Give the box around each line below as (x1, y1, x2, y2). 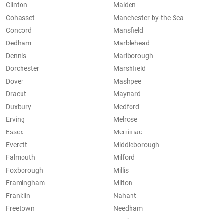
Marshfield (113, 65, 146, 73)
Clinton (6, 1, 27, 9)
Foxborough (6, 166, 43, 175)
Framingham (6, 179, 45, 187)
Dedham (6, 39, 31, 47)
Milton (113, 179, 132, 187)
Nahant (113, 192, 136, 200)
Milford (113, 153, 135, 162)
